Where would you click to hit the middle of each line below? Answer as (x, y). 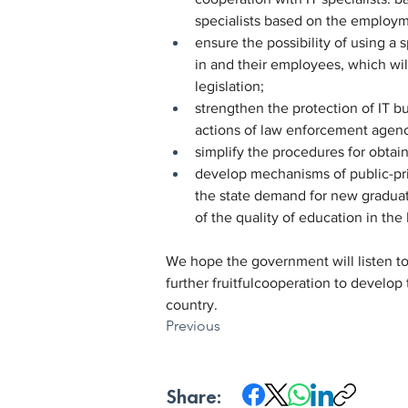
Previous (193, 326)
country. (192, 305)
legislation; (229, 87)
